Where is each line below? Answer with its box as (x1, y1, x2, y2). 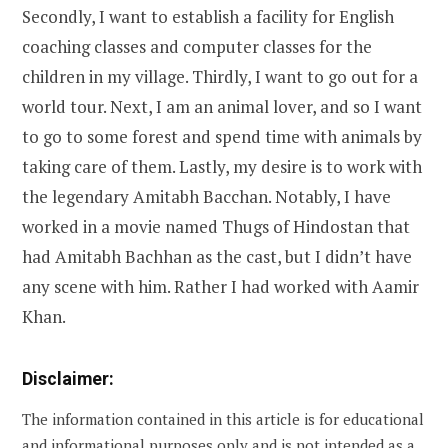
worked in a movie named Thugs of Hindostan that (22, 214, 410, 238)
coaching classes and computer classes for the (22, 34, 372, 58)
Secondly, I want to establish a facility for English (22, 4, 394, 28)
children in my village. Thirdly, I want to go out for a (22, 64, 418, 88)
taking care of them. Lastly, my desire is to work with (22, 154, 422, 178)
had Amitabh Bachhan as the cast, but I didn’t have (22, 244, 412, 268)
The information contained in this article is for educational (22, 408, 424, 429)
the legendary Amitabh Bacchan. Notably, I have (22, 184, 391, 208)
